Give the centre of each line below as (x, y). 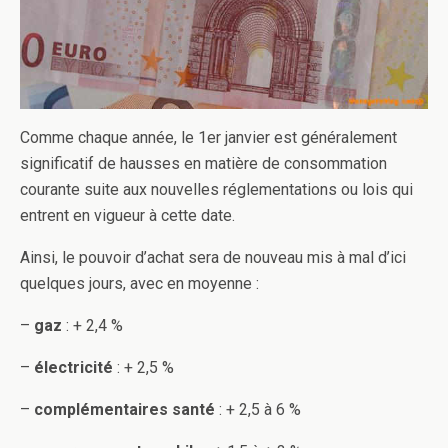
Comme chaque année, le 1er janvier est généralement (208, 138)
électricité (75, 368)
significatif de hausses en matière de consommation (203, 164)
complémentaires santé (124, 410)
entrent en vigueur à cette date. (127, 216)
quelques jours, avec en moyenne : (139, 284)
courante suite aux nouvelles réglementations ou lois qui (216, 190)
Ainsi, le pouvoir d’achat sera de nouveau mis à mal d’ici (213, 258)
